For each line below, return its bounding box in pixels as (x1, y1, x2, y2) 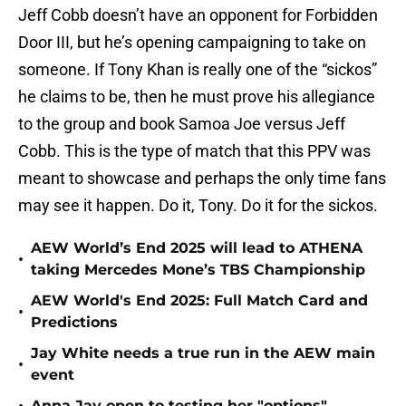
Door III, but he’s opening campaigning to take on (18, 33, 366, 53)
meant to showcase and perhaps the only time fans (18, 169, 386, 188)
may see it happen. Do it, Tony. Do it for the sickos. (18, 196, 378, 216)
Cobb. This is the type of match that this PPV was (18, 141, 371, 161)
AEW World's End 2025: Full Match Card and (31, 292, 368, 310)
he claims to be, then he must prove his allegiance (18, 87, 375, 107)
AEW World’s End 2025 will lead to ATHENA (31, 239, 362, 257)
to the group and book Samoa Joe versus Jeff (18, 114, 345, 134)
